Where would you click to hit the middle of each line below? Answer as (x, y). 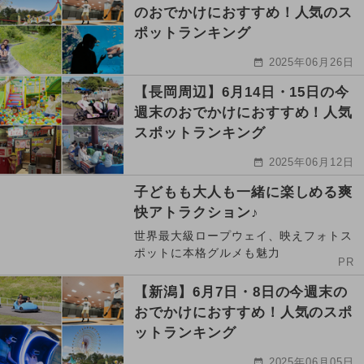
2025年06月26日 (312, 63)
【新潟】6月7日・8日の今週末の (241, 292)
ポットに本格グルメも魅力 (207, 253)
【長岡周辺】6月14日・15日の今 (242, 93)
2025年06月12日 (312, 162)
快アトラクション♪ (197, 213)
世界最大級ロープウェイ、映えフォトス (244, 236)
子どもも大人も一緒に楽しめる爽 (244, 193)
